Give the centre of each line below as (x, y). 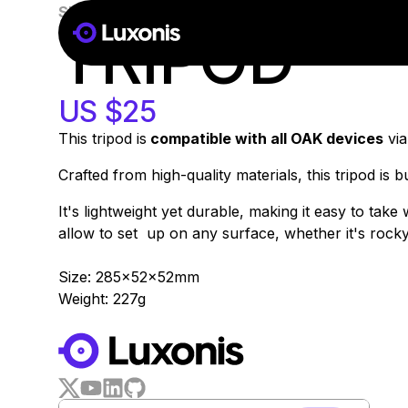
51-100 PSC (106, 11)
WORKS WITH (200, 347)
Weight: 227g (102, 299)
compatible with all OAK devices (265, 138)
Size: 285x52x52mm (129, 277)
